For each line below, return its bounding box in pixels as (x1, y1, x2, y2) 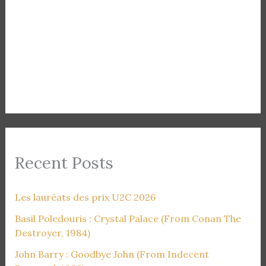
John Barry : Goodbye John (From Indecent (14, 248, 209, 260)
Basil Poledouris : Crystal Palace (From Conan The (14, 212, 241, 224)
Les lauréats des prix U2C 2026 (14, 191, 156, 203)
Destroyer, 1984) (14, 226, 90, 239)
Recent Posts (14, 152, 113, 173)
